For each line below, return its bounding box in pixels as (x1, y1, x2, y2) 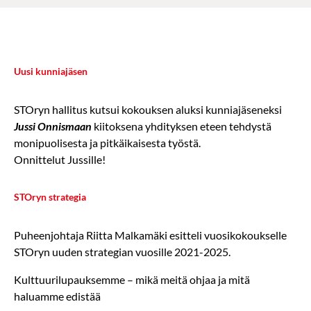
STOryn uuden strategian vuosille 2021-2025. (14, 245, 230, 259)
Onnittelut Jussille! (14, 152, 106, 166)
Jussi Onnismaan (14, 119, 92, 133)
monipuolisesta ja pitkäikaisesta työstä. (14, 135, 201, 149)
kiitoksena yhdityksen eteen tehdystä (92, 119, 271, 133)
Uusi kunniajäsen (14, 65, 87, 78)
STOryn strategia (14, 191, 86, 203)
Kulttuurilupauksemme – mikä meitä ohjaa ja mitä (14, 273, 250, 287)
